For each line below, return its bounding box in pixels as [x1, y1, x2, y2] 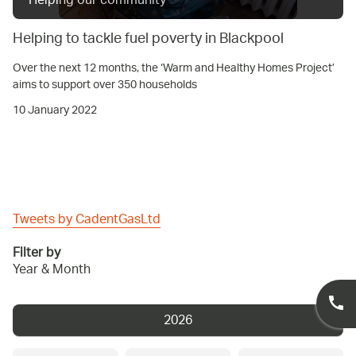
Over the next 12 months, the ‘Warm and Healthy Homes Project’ [13, 55, 335, 81]
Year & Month [13, 256, 91, 284]
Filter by [13, 239, 60, 268]
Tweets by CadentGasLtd [13, 206, 161, 234]
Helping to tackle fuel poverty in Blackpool [13, 24, 284, 55]
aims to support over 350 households [13, 72, 197, 98]
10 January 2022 [13, 97, 97, 123]
